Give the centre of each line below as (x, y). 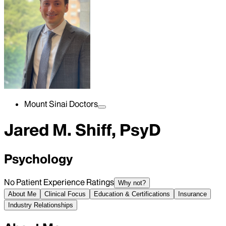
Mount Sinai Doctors (61, 104)
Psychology (38, 159)
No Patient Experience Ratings (59, 182)
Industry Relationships (41, 205)
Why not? (132, 183)
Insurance (192, 194)
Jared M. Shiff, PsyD (82, 130)
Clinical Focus (65, 194)
